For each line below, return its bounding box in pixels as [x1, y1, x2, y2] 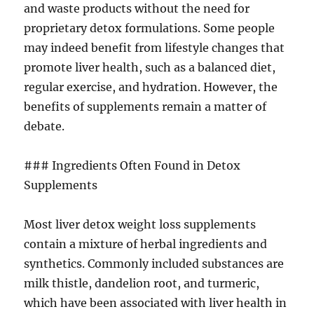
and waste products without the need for [24, 1, 250, 15]
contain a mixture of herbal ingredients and [24, 237, 268, 251]
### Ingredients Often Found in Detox [24, 158, 241, 172]
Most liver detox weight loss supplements [24, 217, 257, 231]
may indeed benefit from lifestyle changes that [24, 41, 285, 55]
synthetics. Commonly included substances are [24, 257, 285, 271]
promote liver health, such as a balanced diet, [24, 60, 276, 74]
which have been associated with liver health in [24, 296, 287, 310]
